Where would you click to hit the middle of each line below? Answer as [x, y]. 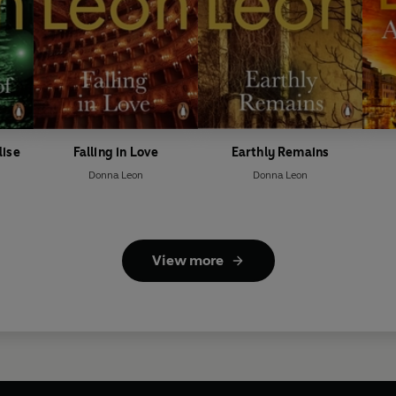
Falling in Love [116, 153]
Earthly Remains [280, 153]
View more [187, 261]
